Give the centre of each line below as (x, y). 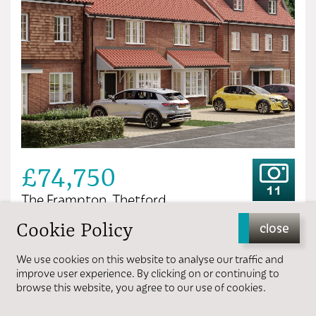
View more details (163, 304)
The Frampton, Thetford (94, 199)
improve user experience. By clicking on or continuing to (148, 273)
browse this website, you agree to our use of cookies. (141, 287)
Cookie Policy (74, 229)
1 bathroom (184, 248)
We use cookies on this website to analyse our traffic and (150, 259)
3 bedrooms (75, 248)
